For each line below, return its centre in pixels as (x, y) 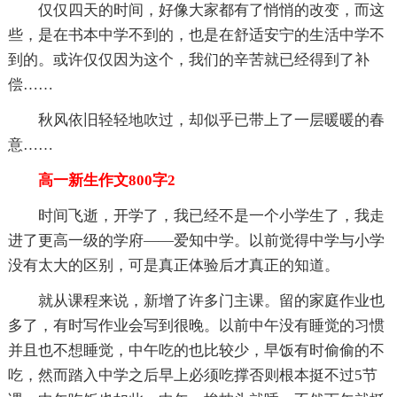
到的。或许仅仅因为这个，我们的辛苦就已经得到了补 (188, 60)
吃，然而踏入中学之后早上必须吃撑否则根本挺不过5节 (192, 376)
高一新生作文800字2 (91, 181)
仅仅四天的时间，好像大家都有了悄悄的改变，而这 (196, 11)
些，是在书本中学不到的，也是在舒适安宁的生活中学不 (196, 35)
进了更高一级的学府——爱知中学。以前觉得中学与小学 (196, 241)
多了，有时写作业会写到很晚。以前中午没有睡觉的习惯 (196, 326)
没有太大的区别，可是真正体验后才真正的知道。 (173, 266)
